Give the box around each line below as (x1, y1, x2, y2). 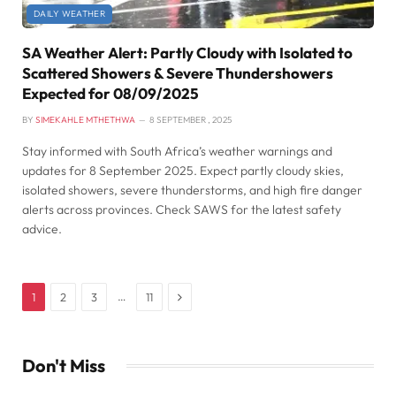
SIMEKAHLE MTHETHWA (35, 113, 135, 126)
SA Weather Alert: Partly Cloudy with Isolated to (22, 42, 353, 62)
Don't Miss (22, 354, 105, 377)
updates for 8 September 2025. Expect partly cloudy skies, (22, 162, 344, 179)
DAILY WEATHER (34, 7, 105, 19)
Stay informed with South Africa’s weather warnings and (22, 142, 332, 159)
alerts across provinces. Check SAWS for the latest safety (22, 201, 341, 217)
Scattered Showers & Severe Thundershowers (22, 63, 333, 82)
